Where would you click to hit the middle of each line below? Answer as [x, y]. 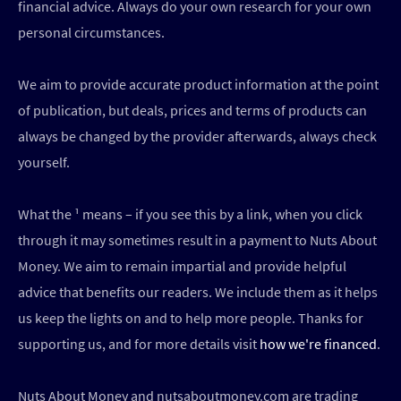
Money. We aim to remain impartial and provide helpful [182, 266]
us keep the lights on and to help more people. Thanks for [191, 318]
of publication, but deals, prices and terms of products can [192, 111]
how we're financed [318, 344]
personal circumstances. [91, 33]
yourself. [44, 162]
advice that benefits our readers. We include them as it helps [198, 292]
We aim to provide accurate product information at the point [198, 85]
